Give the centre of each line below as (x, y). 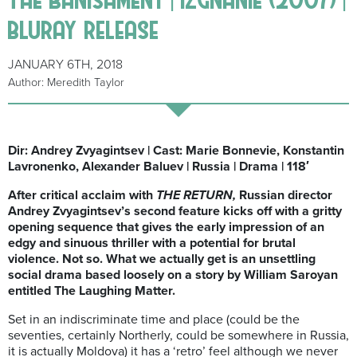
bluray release (84, 29)
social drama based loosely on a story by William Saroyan (173, 275)
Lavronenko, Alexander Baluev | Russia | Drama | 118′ (160, 167)
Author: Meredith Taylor (66, 83)
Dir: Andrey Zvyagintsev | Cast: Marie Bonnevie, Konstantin (176, 151)
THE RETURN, (196, 196)
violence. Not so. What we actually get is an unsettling (162, 259)
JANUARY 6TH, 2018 (65, 65)
